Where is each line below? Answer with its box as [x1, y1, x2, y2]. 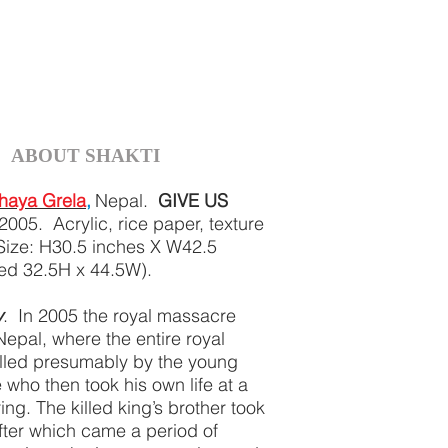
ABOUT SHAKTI [10, 145, 160, 166]
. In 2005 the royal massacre [3, 304, 236, 327]
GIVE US [158, 189, 228, 212]
